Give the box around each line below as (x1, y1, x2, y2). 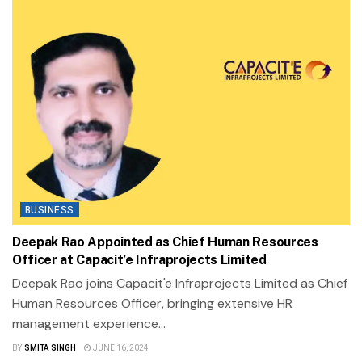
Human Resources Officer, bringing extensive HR (12, 294, 293, 312)
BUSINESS (25, 202, 74, 217)
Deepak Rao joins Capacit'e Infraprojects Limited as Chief (12, 274, 347, 292)
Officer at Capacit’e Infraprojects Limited (12, 251, 267, 267)
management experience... (12, 314, 166, 332)
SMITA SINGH (23, 342, 76, 354)
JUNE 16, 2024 (90, 342, 149, 354)
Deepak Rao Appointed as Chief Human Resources (12, 234, 318, 250)
